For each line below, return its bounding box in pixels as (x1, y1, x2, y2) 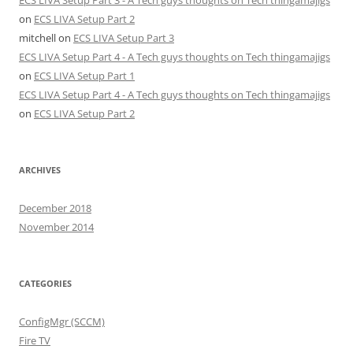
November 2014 (19, 219, 94, 234)
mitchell (19, 30, 56, 45)
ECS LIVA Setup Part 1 (34, 68, 135, 83)
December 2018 (19, 200, 91, 215)
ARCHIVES (19, 163, 61, 176)
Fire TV (19, 333, 50, 347)
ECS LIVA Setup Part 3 (73, 30, 174, 45)
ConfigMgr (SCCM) (19, 314, 105, 329)
